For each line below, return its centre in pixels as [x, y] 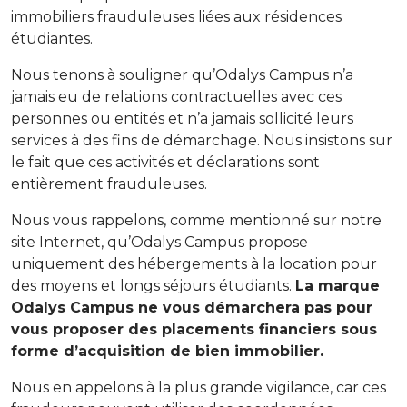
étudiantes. [52, 39]
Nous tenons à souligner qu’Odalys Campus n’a [182, 75]
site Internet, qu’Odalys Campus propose [159, 243]
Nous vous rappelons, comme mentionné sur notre [196, 221]
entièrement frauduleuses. [111, 184]
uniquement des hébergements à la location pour [194, 264]
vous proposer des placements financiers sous [194, 330]
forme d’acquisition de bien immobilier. [167, 352]
